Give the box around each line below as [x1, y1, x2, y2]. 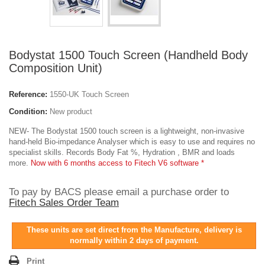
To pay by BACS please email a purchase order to [9, 186, 229, 198]
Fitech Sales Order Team [9, 197, 119, 208]
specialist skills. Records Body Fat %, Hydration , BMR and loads [9, 148, 235, 157]
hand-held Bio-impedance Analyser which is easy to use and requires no [9, 137, 255, 146]
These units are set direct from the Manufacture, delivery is [26, 225, 242, 234]
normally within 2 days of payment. [69, 236, 199, 245]
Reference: [9, 90, 47, 99]
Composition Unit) [9, 62, 102, 75]
